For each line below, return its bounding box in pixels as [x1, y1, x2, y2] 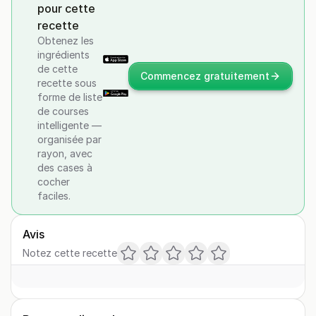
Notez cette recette [23, 247, 117, 259]
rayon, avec [37, 147, 92, 159]
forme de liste [37, 91, 102, 103]
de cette [37, 63, 78, 75]
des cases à [37, 162, 92, 174]
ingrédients [37, 49, 90, 61]
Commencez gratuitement [140, 70, 269, 82]
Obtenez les [37, 35, 94, 47]
